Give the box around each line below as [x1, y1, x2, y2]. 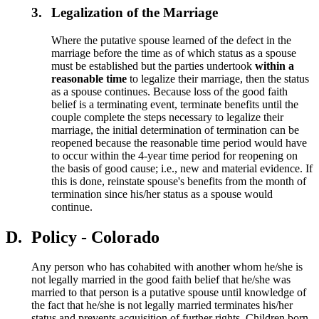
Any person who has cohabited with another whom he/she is [31, 261, 303, 273]
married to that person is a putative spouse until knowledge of [31, 286, 306, 299]
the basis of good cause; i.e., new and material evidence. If [51, 162, 313, 174]
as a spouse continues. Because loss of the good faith [51, 85, 288, 98]
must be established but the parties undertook [51, 59, 256, 72]
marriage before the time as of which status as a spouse [51, 46, 297, 59]
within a [255, 59, 295, 72]
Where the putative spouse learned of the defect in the [51, 33, 292, 46]
